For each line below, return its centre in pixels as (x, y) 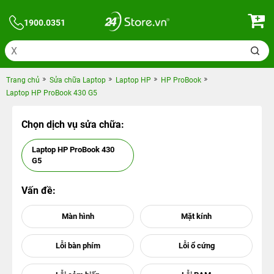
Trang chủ (23, 80)
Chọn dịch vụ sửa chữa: (73, 124)
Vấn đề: (39, 191)
